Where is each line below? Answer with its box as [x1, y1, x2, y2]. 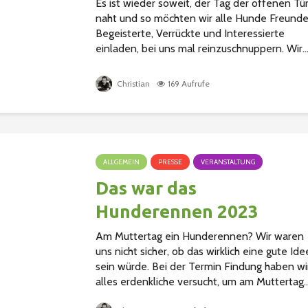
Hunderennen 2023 [96, 201, 258, 222]
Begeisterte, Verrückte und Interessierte [96, 27, 285, 41]
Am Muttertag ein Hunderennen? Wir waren [96, 230, 304, 243]
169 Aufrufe [168, 78, 210, 89]
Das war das [96, 178, 197, 199]
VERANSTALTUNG [201, 157, 255, 167]
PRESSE [158, 157, 182, 167]
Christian [115, 78, 150, 89]
